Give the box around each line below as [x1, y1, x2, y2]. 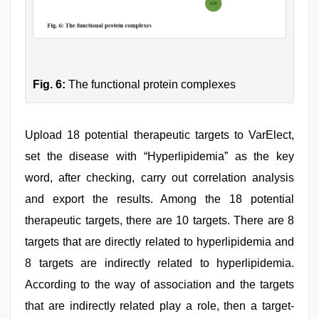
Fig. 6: [33, 78, 66, 91]
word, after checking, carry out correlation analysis [25, 172, 294, 184]
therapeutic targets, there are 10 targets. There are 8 [25, 214, 294, 227]
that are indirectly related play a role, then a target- [25, 300, 294, 313]
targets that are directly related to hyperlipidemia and [25, 236, 294, 249]
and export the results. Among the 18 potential [25, 193, 294, 206]
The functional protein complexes [66, 78, 236, 91]
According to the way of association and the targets [25, 278, 294, 291]
